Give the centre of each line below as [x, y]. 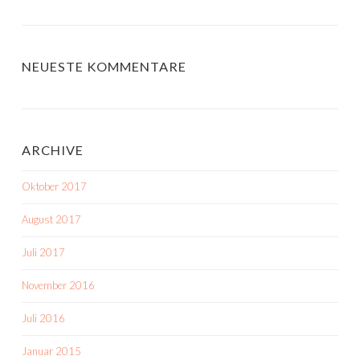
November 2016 [58, 285]
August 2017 [51, 219]
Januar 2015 [51, 351]
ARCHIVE [53, 150]
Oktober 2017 [54, 186]
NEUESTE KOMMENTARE [104, 66]
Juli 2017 [43, 252]
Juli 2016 [43, 318]
